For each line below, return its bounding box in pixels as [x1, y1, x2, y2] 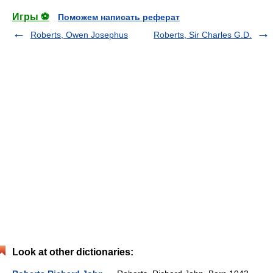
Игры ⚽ [12, 12, 49, 22]
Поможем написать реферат [58, 12, 180, 22]
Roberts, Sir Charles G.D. [154, 30, 252, 40]
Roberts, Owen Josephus [30, 30, 128, 40]
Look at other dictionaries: [12, 247, 133, 257]
